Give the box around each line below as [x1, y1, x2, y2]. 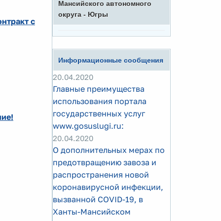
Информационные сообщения [58, 56, 163, 64]
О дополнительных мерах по [53, 145, 165, 155]
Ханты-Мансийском [53, 207, 131, 217]
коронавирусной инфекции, [53, 182, 163, 192]
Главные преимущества [53, 84, 145, 94]
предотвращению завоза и [53, 157, 156, 167]
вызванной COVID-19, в [53, 194, 143, 204]
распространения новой [53, 170, 149, 180]
